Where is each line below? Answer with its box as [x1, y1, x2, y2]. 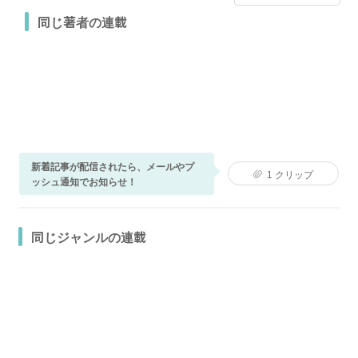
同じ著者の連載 [37, 11, 127, 31]
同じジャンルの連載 [31, 226, 146, 246]
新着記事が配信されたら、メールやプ [30, 159, 194, 173]
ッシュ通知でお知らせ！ [30, 174, 137, 189]
